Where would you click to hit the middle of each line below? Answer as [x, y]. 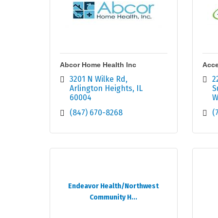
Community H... [114, 197]
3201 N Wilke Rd [98, 79]
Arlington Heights [101, 89]
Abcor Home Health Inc [98, 65]
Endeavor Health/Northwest [114, 186]
